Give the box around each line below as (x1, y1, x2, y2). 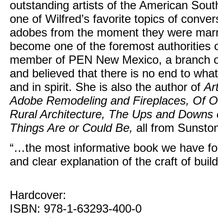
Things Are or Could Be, (10, 121, 133, 134)
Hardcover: (10, 188, 66, 201)
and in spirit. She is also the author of (10, 80, 204, 93)
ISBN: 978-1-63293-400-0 (10, 202, 142, 215)
